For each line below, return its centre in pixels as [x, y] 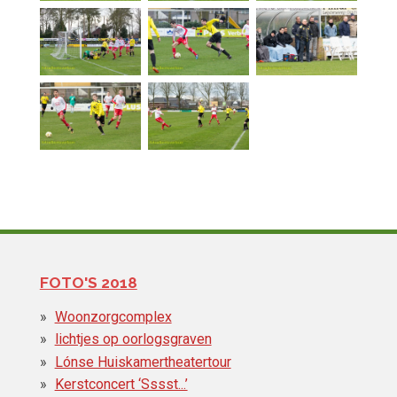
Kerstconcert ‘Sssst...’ [121, 385]
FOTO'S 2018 [88, 282]
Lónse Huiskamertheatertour [143, 362]
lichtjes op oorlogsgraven [133, 339]
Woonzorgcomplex [113, 316]
